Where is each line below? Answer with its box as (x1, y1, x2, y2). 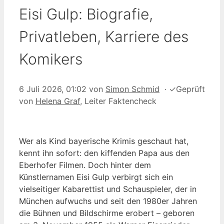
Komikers (19, 49, 82, 68)
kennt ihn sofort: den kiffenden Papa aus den (19, 147, 189, 158)
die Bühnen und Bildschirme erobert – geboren (19, 207, 194, 218)
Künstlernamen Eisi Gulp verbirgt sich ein (19, 171, 173, 182)
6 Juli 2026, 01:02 (19, 83, 86, 94)
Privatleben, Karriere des (19, 27, 188, 45)
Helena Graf (35, 95, 80, 106)
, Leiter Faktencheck (80, 95, 156, 106)
